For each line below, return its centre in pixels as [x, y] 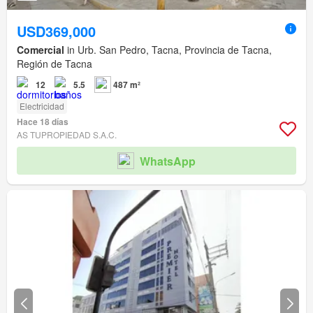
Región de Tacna [54, 64]
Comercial [41, 50]
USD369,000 [56, 31]
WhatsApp [168, 161]
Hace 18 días [43, 122]
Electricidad [42, 106]
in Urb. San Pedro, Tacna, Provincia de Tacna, [168, 50]
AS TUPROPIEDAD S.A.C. [67, 135]
